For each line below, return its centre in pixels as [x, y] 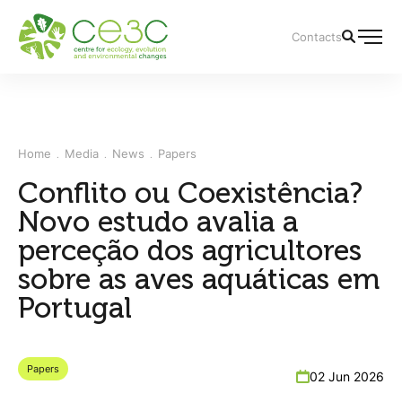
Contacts [317, 37]
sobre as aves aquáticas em [199, 279]
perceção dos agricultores [190, 250]
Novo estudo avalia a [158, 222]
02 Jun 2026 [347, 376]
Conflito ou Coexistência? [190, 193]
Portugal [75, 308]
